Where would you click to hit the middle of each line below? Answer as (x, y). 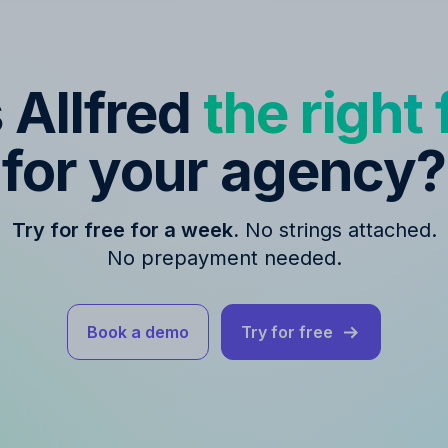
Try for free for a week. (125, 229)
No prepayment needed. (224, 257)
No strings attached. (337, 229)
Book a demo (138, 331)
